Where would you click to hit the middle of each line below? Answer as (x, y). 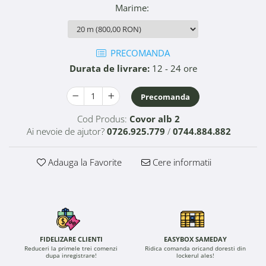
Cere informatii (181, 162)
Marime (131, 7)
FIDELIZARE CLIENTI (71, 239)
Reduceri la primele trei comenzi (71, 248)
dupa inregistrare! (71, 255)
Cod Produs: (102, 118)
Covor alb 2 (155, 118)
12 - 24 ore (173, 68)
